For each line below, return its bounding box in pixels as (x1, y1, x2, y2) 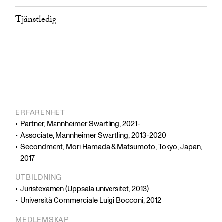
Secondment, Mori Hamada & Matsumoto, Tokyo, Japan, (20, 142, 203, 153)
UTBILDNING (15, 172, 62, 183)
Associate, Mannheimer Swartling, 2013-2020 (20, 130, 166, 141)
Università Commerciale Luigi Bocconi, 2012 (20, 195, 162, 206)
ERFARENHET (15, 108, 65, 118)
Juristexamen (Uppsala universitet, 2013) (20, 184, 149, 195)
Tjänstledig (15, 13, 57, 29)
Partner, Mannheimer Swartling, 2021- (20, 119, 141, 130)
